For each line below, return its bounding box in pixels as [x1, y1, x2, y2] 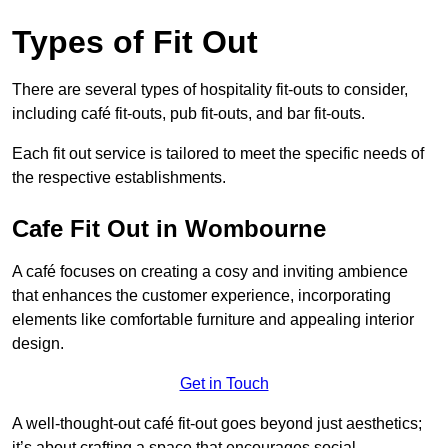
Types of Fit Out [12, 24, 258, 61]
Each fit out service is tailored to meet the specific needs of [12, 145, 424, 163]
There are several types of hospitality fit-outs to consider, [12, 81, 408, 99]
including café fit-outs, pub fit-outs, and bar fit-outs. [12, 105, 365, 123]
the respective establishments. [12, 169, 226, 187]
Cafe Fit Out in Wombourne [12, 215, 326, 243]
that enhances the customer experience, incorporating [12, 287, 391, 305]
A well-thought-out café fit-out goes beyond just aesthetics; [12, 415, 422, 433]
